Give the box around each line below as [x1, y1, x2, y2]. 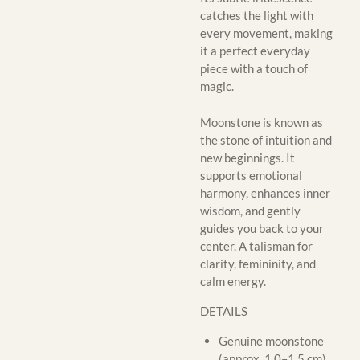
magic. [200, 79, 234, 94]
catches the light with [200, 8, 313, 23]
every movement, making [200, 26, 333, 41]
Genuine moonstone [218, 333, 324, 348]
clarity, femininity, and [200, 256, 316, 271]
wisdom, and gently [200, 202, 301, 218]
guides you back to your [200, 220, 324, 235]
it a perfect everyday [200, 43, 310, 59]
